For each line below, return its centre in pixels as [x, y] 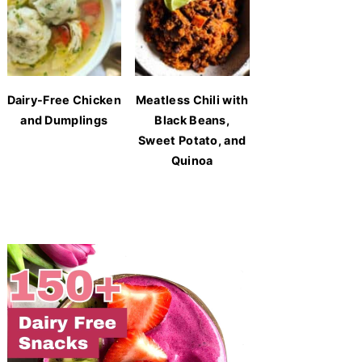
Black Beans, [192, 120]
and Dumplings [64, 120]
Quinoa [192, 161]
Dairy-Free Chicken [64, 100]
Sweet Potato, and [192, 141]
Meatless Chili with [192, 100]
